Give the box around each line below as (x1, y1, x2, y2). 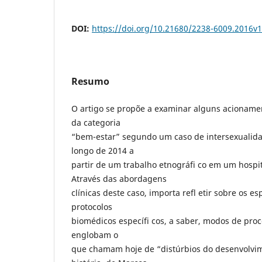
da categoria (71, 116, 120, 128)
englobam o (71, 229, 118, 240)
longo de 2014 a (71, 144, 134, 156)
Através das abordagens (71, 173, 167, 184)
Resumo (71, 74, 109, 88)
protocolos (71, 201, 112, 212)
